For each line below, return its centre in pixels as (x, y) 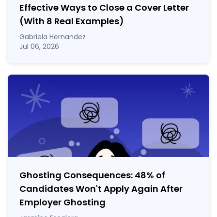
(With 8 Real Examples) (72, 21)
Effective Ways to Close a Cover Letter (104, 8)
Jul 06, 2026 (39, 47)
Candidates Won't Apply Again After (101, 189)
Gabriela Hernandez (53, 37)
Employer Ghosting (62, 202)
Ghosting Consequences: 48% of (92, 175)
